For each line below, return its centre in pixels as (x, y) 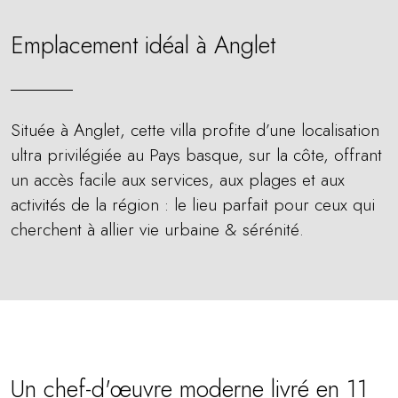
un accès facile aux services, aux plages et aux (178, 179)
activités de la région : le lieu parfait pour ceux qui (193, 204)
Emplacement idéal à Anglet (143, 45)
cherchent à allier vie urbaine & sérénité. (157, 229)
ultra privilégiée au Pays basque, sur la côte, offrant (196, 155)
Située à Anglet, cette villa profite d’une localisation (195, 130)
